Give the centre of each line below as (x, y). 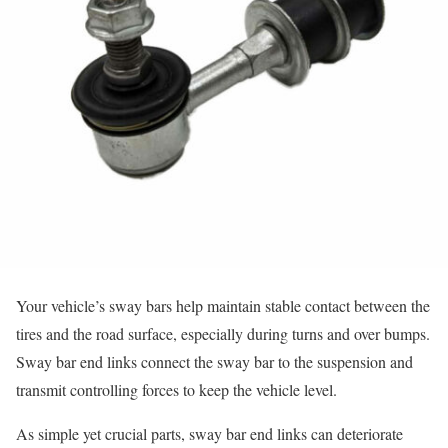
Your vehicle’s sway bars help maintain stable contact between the (223, 305)
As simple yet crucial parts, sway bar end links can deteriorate (209, 433)
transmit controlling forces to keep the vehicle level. (176, 389)
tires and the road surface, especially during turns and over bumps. (223, 333)
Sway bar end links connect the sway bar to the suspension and (214, 361)
